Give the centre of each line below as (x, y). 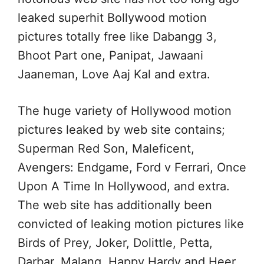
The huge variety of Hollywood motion (125, 111)
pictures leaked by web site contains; (121, 130)
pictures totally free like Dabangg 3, (117, 37)
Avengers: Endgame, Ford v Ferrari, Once (132, 167)
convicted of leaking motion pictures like (131, 224)
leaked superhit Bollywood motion (112, 18)
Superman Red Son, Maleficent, (106, 148)
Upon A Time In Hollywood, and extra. (124, 186)
